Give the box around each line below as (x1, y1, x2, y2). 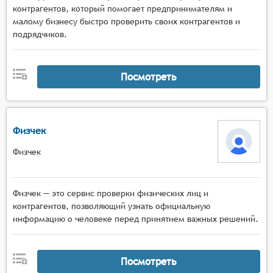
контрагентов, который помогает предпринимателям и (13, 4, 232, 13)
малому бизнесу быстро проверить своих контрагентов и (13, 16, 240, 26)
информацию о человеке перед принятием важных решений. (13, 214, 258, 224)
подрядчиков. (13, 29, 67, 39)
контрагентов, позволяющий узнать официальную (13, 201, 210, 211)
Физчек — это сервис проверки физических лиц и (13, 188, 208, 198)
